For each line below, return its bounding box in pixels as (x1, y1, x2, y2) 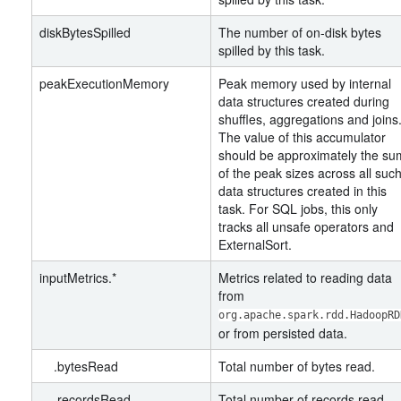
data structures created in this (218, 182, 387, 200)
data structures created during (218, 92, 389, 110)
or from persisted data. (218, 324, 347, 342)
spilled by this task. (218, 41, 325, 59)
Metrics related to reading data (218, 269, 392, 286)
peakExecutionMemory (39, 74, 169, 92)
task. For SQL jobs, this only (218, 200, 378, 218)
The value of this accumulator (218, 128, 386, 146)
